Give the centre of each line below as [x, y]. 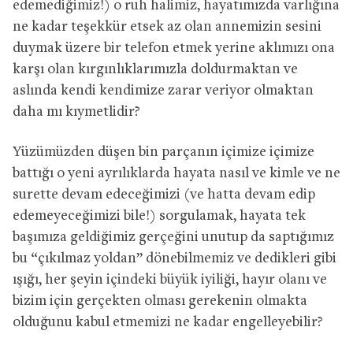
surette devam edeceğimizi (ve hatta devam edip [164, 195]
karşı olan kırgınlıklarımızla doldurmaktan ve [155, 69]
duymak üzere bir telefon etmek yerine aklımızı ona [174, 48]
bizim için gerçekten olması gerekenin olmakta [160, 301]
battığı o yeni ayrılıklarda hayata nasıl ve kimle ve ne [176, 173]
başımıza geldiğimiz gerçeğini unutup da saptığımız [173, 237]
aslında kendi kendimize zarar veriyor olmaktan [163, 91]
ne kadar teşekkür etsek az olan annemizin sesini [167, 27]
